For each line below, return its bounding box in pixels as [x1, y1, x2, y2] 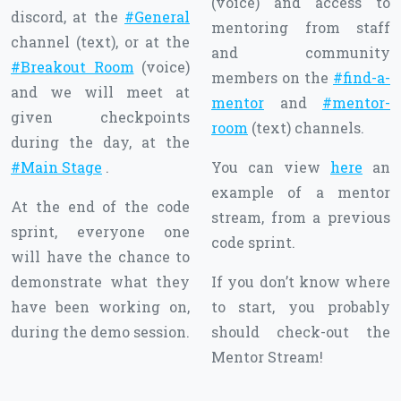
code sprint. [211, 233, 295, 252]
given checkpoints [11, 107, 190, 127]
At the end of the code [11, 197, 190, 217]
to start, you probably [211, 297, 390, 317]
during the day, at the [11, 132, 190, 152]
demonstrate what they [11, 272, 190, 292]
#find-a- [333, 68, 390, 88]
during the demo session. [11, 322, 190, 342]
